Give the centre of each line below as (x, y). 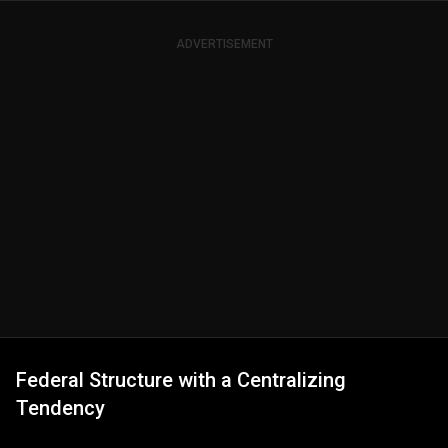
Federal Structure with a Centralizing (181, 380)
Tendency (60, 408)
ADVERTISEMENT (224, 44)
